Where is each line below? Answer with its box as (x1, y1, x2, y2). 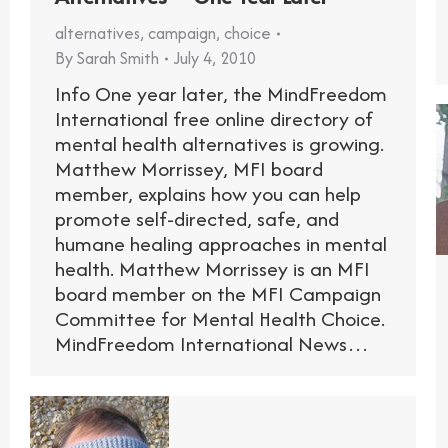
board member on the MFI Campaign (55, 279, 381, 309)
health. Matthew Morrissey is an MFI (55, 254, 370, 284)
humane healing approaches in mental (55, 229, 387, 259)
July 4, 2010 (174, 46, 256, 71)
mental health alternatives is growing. (55, 129, 384, 159)
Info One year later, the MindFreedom (55, 79, 387, 109)
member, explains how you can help (55, 179, 361, 209)
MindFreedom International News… (55, 329, 369, 359)
